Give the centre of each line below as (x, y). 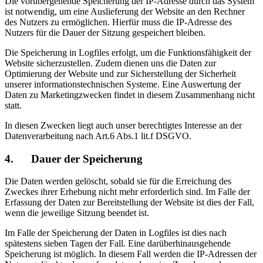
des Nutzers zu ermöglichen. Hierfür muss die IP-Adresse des (118, 22)
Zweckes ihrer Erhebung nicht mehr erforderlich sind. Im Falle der (127, 192)
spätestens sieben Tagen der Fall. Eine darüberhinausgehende (118, 244)
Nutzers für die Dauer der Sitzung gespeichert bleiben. (105, 32)
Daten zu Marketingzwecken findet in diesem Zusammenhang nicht (130, 95)
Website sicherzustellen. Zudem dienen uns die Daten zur (110, 63)
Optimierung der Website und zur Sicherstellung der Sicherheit (120, 73)
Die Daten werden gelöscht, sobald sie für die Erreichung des (118, 181)
